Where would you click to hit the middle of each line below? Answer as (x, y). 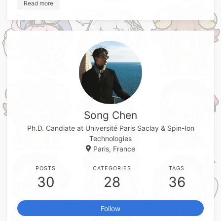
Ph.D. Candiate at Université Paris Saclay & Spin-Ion (110, 128)
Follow (110, 208)
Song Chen (110, 115)
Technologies (110, 139)
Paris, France (114, 149)
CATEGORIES (112, 168)
